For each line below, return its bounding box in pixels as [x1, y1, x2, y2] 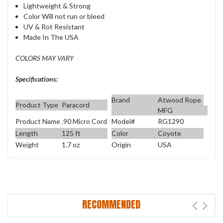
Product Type [15, 101, 58, 110]
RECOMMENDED [82, 197, 140, 213]
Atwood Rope [157, 96, 201, 105]
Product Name [15, 117, 60, 126]
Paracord [61, 101, 90, 110]
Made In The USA [23, 33, 79, 42]
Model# [111, 117, 135, 126]
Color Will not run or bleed [23, 12, 105, 21]
